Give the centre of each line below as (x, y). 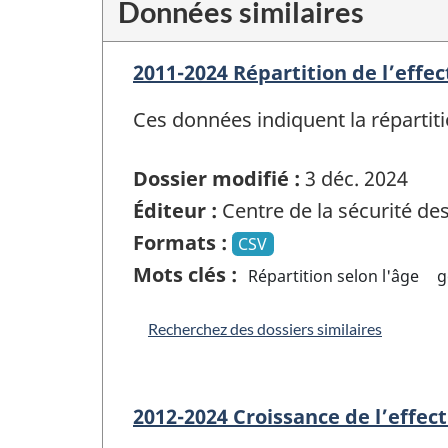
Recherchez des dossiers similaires (265, 328)
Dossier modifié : (216, 178)
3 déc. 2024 (354, 178)
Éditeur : (175, 210)
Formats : (180, 242)
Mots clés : (185, 274)
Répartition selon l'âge (334, 275)
